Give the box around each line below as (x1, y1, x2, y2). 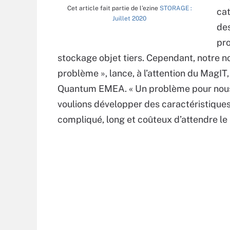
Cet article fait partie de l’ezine (67, 5, 160, 12)
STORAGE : (159, 5, 192, 12)
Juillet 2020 (112, 15, 146, 23)
